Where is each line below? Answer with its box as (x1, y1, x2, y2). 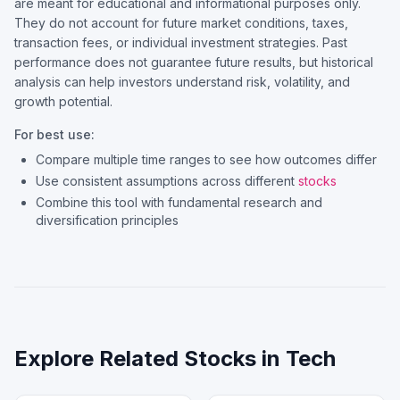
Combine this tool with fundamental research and (36, 195, 322, 210)
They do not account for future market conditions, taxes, (14, 15, 348, 30)
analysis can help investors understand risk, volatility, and (14, 74, 350, 89)
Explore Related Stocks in (14, 346, 286, 371)
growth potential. (14, 94, 112, 109)
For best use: (14, 127, 95, 142)
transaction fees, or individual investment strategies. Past (14, 35, 347, 50)
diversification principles (36, 212, 179, 228)
